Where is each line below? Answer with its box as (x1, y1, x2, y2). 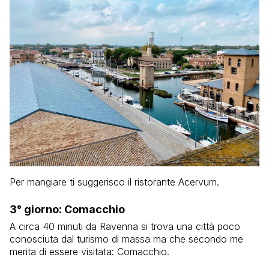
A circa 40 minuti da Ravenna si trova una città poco (10, 220, 240, 232)
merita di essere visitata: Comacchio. (10, 245, 169, 258)
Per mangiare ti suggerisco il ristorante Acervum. (10, 175, 219, 188)
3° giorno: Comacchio (10, 202, 125, 216)
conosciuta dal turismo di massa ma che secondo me (10, 232, 243, 245)
